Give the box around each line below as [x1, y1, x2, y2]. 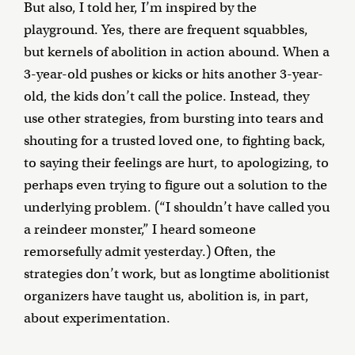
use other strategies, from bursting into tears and [24, 110, 323, 128]
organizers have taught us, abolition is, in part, [24, 288, 309, 305]
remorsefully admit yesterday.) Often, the [24, 243, 276, 261]
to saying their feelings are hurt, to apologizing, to [24, 155, 329, 172]
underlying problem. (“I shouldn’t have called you [24, 199, 330, 216]
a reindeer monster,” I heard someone [24, 221, 256, 239]
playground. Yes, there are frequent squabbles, [24, 21, 308, 39]
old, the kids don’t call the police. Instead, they [24, 88, 309, 105]
